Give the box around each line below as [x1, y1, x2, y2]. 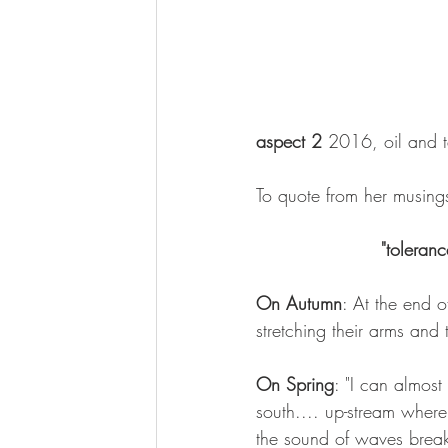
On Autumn [256, 291, 342, 316]
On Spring [256, 372, 334, 397]
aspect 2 [256, 129, 322, 154]
